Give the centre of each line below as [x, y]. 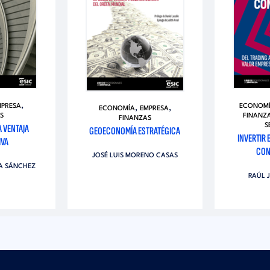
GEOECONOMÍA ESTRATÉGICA [135, 131]
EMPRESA [154, 109]
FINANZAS [135, 119]
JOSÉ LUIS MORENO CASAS [135, 156]
